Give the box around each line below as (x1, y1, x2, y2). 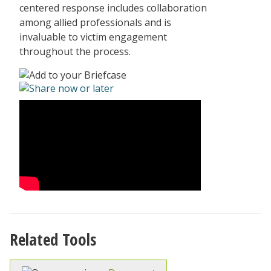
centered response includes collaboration (19, 1, 207, 15)
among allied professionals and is (19, 16, 171, 29)
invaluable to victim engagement (19, 30, 167, 44)
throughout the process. (19, 45, 131, 58)
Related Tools (10, 228, 96, 250)
